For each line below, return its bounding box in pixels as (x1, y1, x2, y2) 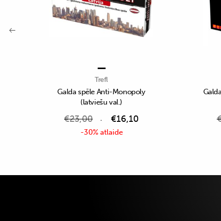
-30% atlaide (80, 127, 123, 137)
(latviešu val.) (80, 98, 123, 107)
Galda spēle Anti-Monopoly (57, 87, 146, 96)
